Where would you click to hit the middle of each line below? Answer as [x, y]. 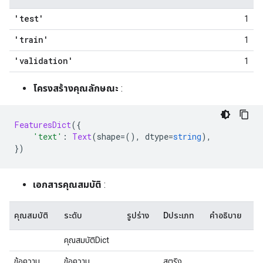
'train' [31, 40]
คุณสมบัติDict [87, 240]
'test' [29, 18]
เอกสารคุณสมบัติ [67, 185]
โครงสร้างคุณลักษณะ [76, 88]
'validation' [44, 61]
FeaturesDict [43, 125]
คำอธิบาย [226, 215]
